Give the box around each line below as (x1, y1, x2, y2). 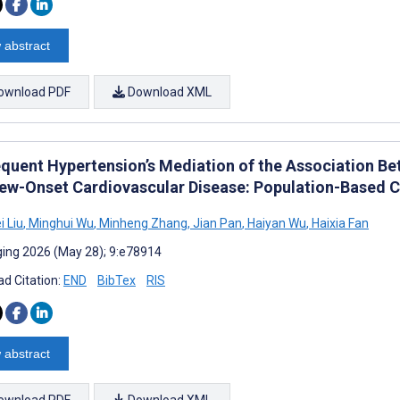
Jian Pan (190, 215, 242, 230)
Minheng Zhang (96, 215, 187, 230)
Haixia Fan (309, 215, 369, 230)
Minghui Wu (26, 215, 94, 230)
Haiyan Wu (245, 215, 306, 230)
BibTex (97, 272, 136, 287)
